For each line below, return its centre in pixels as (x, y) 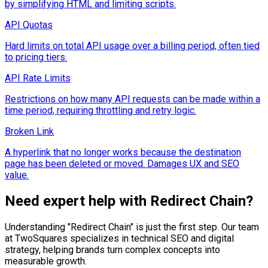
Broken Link (29, 131)
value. (17, 175)
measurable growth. (46, 261)
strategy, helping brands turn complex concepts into (112, 249)
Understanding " (38, 227)
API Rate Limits (38, 78)
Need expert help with (77, 201)
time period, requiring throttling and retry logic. (100, 110)
